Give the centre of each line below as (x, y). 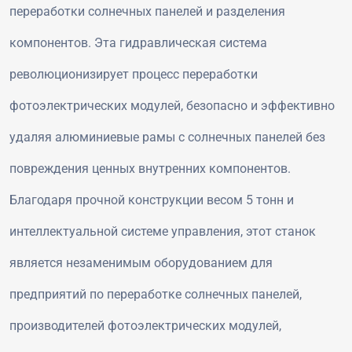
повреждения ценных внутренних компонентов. (150, 168)
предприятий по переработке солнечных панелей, (156, 294)
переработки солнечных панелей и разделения (147, 11)
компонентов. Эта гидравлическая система (138, 42)
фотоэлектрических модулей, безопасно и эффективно (172, 105)
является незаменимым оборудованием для (141, 262)
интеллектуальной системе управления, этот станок (163, 231)
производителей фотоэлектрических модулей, (145, 325)
